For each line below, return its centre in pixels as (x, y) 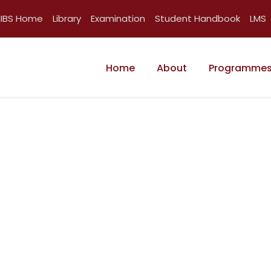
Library (67, 18)
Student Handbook (198, 18)
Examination (118, 18)
